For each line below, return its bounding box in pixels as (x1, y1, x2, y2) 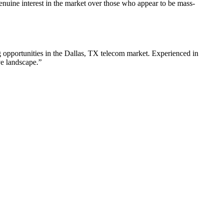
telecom (101, 49, 125, 58)
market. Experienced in (125, 49, 198, 58)
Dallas (64, 49, 84, 58)
